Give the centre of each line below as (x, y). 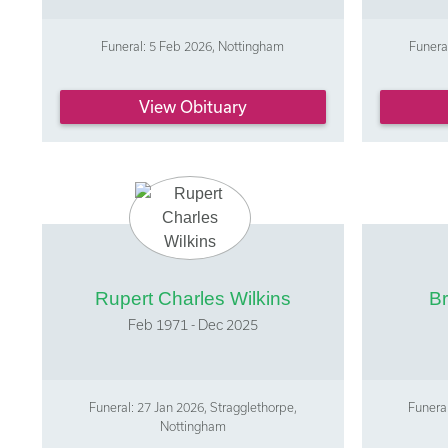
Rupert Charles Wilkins (192, 298)
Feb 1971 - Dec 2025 (192, 324)
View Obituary (192, 106)
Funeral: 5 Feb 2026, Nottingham (193, 46)
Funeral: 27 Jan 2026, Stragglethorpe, (192, 406)
